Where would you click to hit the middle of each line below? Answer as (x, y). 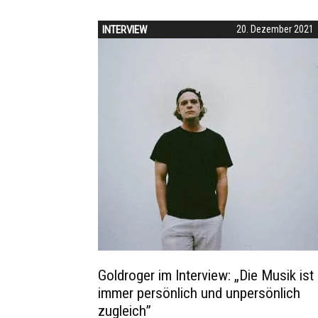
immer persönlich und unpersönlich (199, 293)
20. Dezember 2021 (275, 29)
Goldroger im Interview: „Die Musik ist (206, 275)
